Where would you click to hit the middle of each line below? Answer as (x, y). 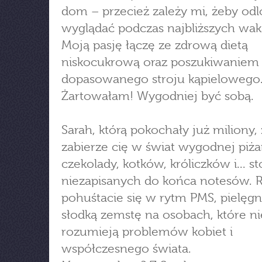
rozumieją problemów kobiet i (147, 232)
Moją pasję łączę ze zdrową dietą (155, 45)
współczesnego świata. (126, 249)
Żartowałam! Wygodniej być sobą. (158, 96)
